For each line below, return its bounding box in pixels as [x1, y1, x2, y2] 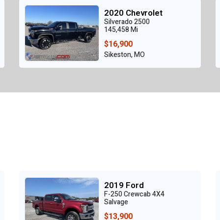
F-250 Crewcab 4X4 [104, 189, 165, 199]
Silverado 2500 [104, 16, 150, 27]
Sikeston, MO [104, 49, 145, 60]
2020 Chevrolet [104, 6, 163, 19]
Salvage [104, 196, 128, 207]
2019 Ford [104, 179, 144, 192]
